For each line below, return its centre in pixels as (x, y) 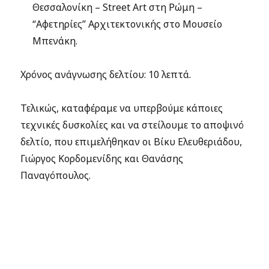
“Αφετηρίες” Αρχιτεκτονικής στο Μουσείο (128, 24)
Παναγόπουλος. (56, 175)
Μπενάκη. (55, 41)
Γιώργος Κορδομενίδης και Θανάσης (102, 159)
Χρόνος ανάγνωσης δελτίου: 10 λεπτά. (106, 74)
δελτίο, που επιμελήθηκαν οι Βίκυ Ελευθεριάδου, (131, 142)
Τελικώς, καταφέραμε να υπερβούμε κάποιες (122, 108)
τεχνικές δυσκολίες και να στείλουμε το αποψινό (132, 125)
